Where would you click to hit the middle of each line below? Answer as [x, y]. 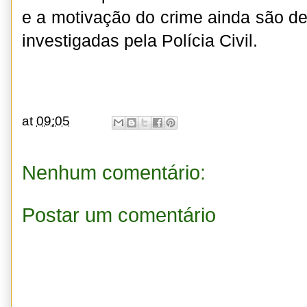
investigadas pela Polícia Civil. [140, 41]
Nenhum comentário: [114, 173]
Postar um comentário [119, 215]
